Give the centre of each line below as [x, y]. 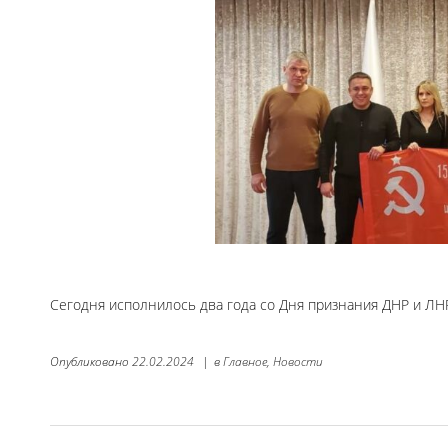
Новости [298, 361]
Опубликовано [91, 361]
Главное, [246, 361]
